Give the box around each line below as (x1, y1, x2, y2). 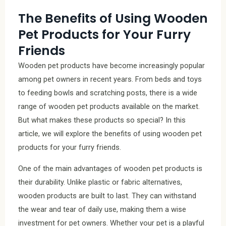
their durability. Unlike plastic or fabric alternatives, (18, 177, 182, 187)
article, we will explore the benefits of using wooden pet (18, 129, 202, 139)
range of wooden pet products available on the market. (18, 102, 200, 111)
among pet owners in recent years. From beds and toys (18, 75, 202, 84)
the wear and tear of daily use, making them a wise (18, 204, 186, 214)
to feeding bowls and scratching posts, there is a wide (18, 88, 197, 98)
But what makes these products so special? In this (18, 116, 186, 125)
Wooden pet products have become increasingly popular (18, 61, 205, 71)
